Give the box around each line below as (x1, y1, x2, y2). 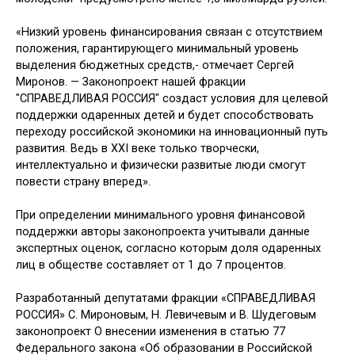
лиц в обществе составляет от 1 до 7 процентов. (16, 258, 286, 273)
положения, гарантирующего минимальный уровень (16, 42, 299, 56)
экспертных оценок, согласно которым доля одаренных (16, 242, 321, 256)
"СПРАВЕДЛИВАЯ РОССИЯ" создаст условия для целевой (16, 92, 328, 106)
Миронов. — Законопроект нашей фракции (16, 75, 246, 90)
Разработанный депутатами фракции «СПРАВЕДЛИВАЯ (16, 292, 315, 306)
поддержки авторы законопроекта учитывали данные (16, 225, 310, 239)
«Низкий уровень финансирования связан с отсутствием (16, 25, 323, 40)
